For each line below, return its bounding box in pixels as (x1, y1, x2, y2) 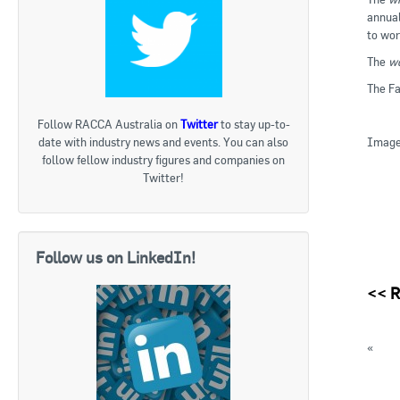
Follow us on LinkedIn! (36, 248, 196, 268)
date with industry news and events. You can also (38, 135, 288, 150)
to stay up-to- (217, 117, 290, 132)
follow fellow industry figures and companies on (42, 153, 285, 168)
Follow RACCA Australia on (37, 117, 180, 132)
